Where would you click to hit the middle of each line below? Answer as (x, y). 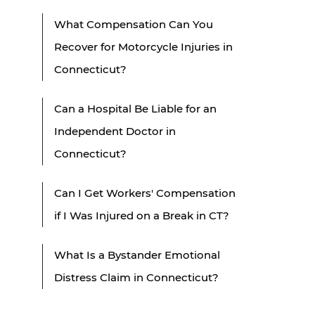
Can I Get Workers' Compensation (145, 193)
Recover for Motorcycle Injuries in (143, 46)
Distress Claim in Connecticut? (136, 277)
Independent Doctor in (115, 131)
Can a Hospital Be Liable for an (135, 108)
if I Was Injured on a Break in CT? (142, 215)
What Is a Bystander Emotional (137, 255)
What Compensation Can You (134, 24)
